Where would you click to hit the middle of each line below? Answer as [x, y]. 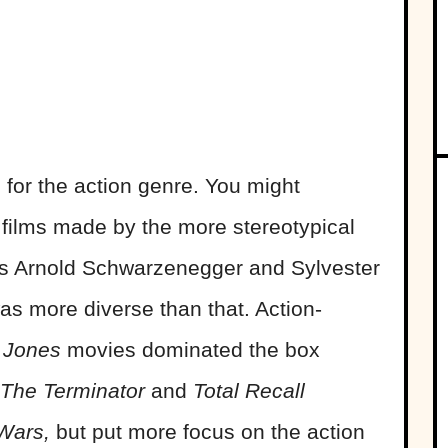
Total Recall [249, 391]
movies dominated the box [190, 350]
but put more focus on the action [210, 432]
